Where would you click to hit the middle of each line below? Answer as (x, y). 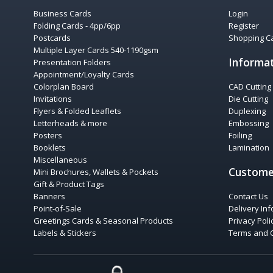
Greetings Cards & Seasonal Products (103, 221)
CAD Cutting (250, 87)
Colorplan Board (64, 87)
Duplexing (247, 111)
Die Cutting (248, 99)
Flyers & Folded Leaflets (77, 111)
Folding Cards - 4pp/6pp (77, 26)
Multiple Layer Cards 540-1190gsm (96, 50)
